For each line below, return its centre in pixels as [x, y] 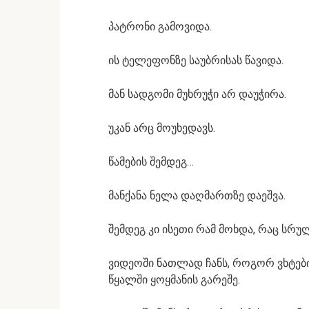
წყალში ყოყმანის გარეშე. [174, 280]
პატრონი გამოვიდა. [160, 27]
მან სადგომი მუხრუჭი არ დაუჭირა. [197, 94]
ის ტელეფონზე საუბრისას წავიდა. [196, 60]
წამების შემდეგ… [151, 162]
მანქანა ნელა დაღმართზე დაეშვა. [197, 196]
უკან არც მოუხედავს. [162, 128]
